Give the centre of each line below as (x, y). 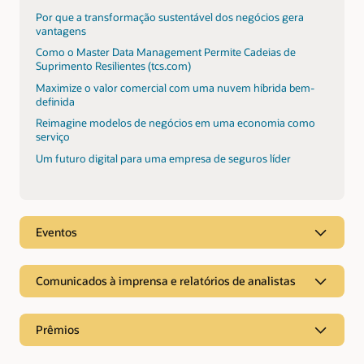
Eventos (56, 232)
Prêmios (58, 330)
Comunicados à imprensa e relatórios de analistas (166, 281)
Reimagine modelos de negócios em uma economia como (175, 123)
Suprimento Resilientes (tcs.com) (113, 66)
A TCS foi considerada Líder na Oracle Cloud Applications (172, 350)
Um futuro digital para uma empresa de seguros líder (163, 159)
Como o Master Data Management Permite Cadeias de (166, 52)
